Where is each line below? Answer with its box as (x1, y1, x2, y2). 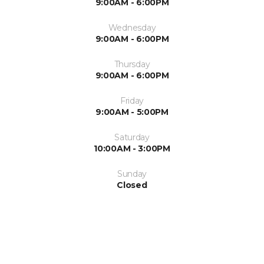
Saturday (114, 132, 150, 143)
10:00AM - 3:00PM (94, 143, 170, 154)
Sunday (117, 169, 147, 180)
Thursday (114, 59, 150, 70)
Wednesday (108, 22, 156, 34)
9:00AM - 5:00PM (95, 107, 169, 118)
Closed (117, 180, 147, 191)
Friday (120, 95, 144, 107)
